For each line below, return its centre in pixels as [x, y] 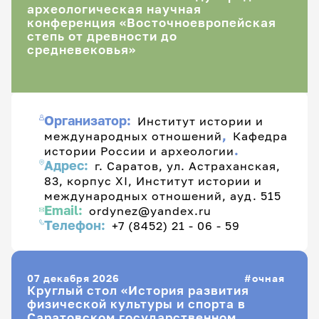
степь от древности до [102, 37]
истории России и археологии [140, 151]
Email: [65, 211]
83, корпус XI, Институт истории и [153, 181]
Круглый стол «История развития [138, 290]
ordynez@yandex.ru [151, 211]
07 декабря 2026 [73, 278]
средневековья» [82, 50]
